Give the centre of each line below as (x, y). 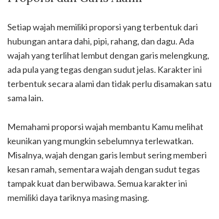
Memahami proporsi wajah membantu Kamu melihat (105, 126)
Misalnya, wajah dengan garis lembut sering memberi (107, 155)
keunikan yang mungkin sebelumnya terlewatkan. (100, 141)
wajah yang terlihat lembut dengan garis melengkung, (108, 55)
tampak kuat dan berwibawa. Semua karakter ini (97, 183)
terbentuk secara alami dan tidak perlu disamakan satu (109, 83)
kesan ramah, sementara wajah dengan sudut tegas (104, 169)
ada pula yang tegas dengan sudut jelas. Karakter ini (105, 69)
